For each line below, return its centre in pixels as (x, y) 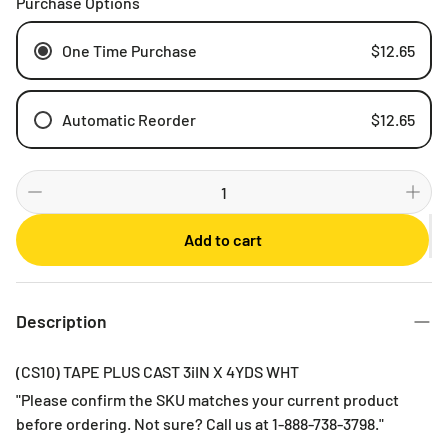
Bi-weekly (122, 194)
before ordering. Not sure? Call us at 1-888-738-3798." (200, 423)
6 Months (119, 298)
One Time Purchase (129, 50)
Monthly (115, 220)
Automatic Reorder (128, 119)
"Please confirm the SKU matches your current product (207, 399)
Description (61, 321)
